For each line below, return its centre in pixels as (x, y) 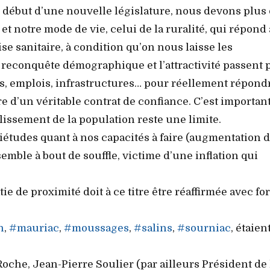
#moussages (96, 228)
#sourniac (204, 228)
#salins (153, 228)
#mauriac (34, 228)
